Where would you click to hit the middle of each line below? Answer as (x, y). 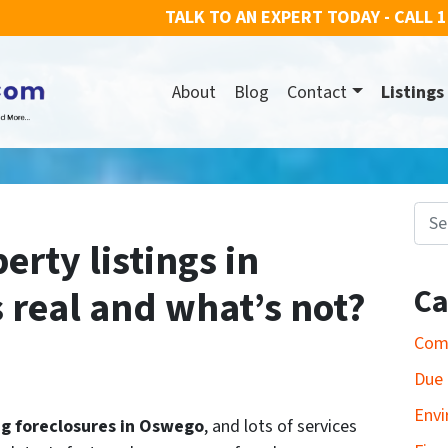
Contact (317, 92)
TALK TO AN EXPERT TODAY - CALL (299, 17)
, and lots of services (280, 427)
